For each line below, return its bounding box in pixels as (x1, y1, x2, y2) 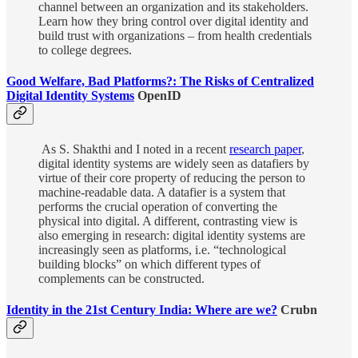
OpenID (134, 89, 181, 103)
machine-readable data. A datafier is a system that (38, 185, 285, 199)
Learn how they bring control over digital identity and (38, 14, 308, 29)
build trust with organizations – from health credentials (38, 29, 312, 43)
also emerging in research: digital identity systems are (38, 228, 305, 242)
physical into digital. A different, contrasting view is (38, 213, 297, 228)
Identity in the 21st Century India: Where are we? (6, 302, 277, 316)
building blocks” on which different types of (38, 257, 261, 271)
